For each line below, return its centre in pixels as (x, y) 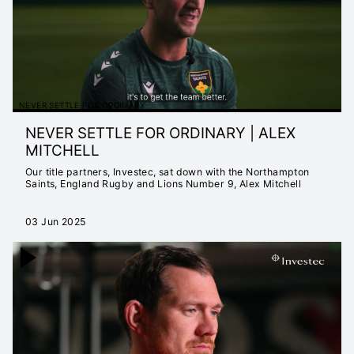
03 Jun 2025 (56, 221)
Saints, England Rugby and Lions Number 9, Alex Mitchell (163, 183)
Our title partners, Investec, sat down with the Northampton (168, 171)
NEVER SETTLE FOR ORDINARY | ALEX (160, 133)
